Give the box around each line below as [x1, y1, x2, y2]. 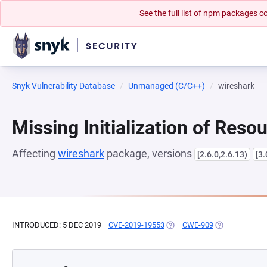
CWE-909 [182, 221, 213, 229]
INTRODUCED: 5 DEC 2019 [12, 221, 101, 229]
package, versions [104, 147, 194, 160]
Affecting [12, 147, 58, 160]
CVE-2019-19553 [108, 221, 164, 229]
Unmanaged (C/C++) [128, 81, 205, 91]
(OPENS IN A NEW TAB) [164, 221, 246, 229]
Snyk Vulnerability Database [12, 81, 115, 91]
